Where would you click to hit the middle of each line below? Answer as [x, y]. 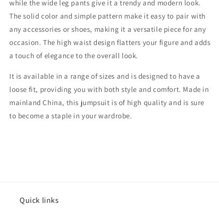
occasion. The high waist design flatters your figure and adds [110, 42]
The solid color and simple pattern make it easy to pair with [108, 16]
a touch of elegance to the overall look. [74, 55]
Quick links [39, 200]
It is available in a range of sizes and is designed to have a [105, 76]
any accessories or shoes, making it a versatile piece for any [108, 29]
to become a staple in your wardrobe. [71, 116]
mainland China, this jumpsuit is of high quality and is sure [107, 102]
